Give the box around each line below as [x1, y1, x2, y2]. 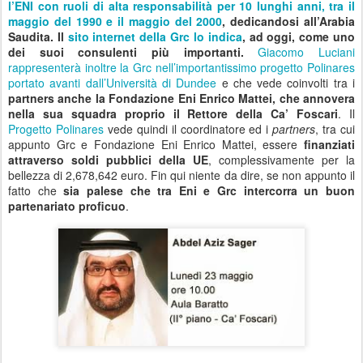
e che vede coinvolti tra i [216, 75, 356, 91]
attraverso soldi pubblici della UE [8, 152, 208, 168]
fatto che [8, 182, 64, 199]
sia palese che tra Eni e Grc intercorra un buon [63, 182, 356, 199]
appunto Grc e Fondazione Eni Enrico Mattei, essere [8, 136, 304, 152]
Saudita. [8, 28, 53, 45]
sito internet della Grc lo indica [67, 28, 242, 45]
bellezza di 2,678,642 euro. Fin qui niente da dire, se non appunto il [8, 167, 355, 183]
